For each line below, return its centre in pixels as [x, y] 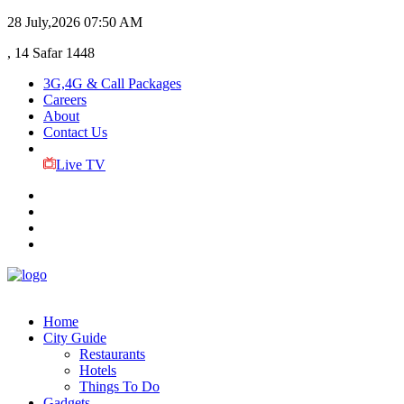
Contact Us [75, 132]
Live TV [80, 165]
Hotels [98, 370]
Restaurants [112, 354]
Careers [65, 100]
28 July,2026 [44, 22]
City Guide [75, 338]
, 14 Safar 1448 [51, 53]
